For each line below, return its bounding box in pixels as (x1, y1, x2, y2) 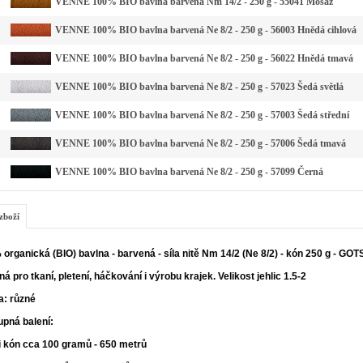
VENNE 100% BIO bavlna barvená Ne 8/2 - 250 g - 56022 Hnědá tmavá (55, 53, 353, 65)
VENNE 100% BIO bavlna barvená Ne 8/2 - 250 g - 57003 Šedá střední (55, 109, 349, 122)
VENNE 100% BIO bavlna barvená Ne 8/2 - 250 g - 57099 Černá (55, 166, 323, 178)
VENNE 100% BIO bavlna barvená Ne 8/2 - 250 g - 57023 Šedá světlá (55, 81, 344, 93)
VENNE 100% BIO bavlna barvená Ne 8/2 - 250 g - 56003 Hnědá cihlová (55, 24, 357, 36)
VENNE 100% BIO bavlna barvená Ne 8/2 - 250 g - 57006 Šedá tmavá (55, 138, 346, 150)
